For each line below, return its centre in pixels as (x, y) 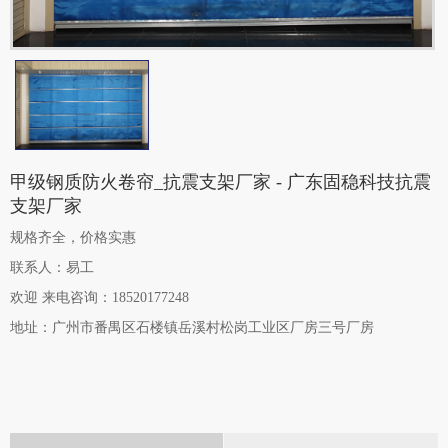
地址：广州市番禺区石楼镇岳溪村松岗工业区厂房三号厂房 (192, 327)
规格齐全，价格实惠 (73, 237)
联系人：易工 (52, 267)
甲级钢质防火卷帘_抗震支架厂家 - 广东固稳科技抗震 (220, 181)
